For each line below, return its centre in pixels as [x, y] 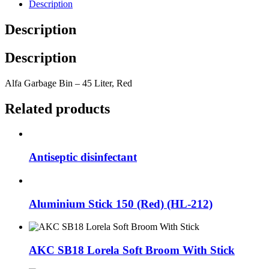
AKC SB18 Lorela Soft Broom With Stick [132, 250]
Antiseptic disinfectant [83, 157]
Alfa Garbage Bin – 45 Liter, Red [68, 83]
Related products [57, 108]
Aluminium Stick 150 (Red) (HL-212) [121, 204]
